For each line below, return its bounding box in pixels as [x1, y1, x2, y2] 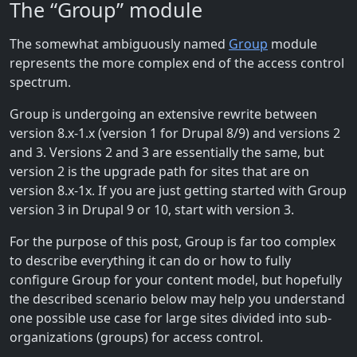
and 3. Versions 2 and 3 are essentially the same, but [10, 143, 324, 161]
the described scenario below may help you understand [10, 289, 345, 308]
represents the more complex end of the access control [10, 53, 344, 72]
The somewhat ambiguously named [10, 34, 229, 53]
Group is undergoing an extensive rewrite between [10, 104, 317, 123]
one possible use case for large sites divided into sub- [10, 308, 331, 327]
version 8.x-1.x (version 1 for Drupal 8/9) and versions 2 [10, 124, 340, 142]
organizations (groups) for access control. [10, 328, 263, 346]
